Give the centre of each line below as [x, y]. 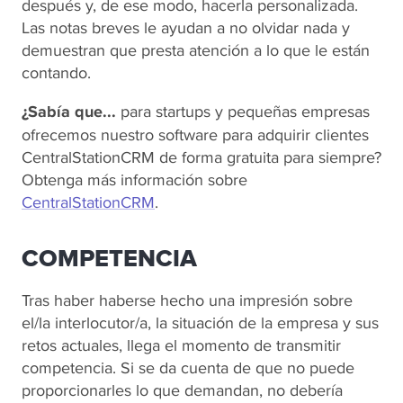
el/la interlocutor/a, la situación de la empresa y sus [200, 323]
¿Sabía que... [71, 112]
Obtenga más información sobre [134, 180]
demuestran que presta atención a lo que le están [196, 50]
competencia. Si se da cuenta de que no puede [188, 368]
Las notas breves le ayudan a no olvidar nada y [186, 28]
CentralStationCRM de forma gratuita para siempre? [201, 157]
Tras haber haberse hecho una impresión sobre [187, 300]
